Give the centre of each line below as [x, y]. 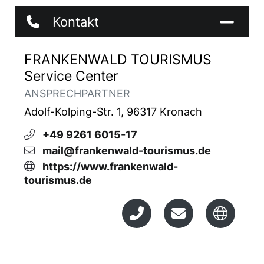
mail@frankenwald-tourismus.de [127, 151]
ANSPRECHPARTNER [77, 93]
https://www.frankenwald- [110, 166]
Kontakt [76, 22]
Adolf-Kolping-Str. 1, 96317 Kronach [113, 112]
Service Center [71, 76]
